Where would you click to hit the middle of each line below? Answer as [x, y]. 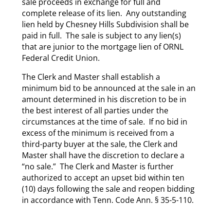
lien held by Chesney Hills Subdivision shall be [105, 24]
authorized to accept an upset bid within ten [103, 177]
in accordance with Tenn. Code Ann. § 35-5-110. [108, 200]
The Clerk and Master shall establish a [91, 77]
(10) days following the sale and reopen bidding [108, 189]
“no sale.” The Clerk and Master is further [98, 166]
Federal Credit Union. [61, 58]
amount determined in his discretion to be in [104, 99]
